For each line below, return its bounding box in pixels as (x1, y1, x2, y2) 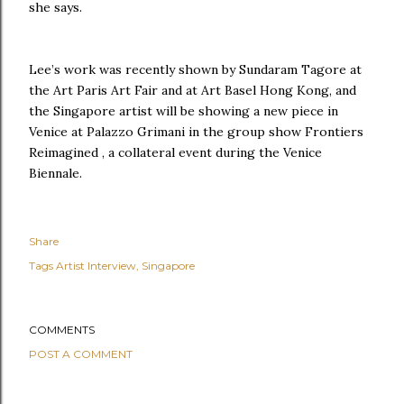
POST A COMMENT (29, 347, 133, 362)
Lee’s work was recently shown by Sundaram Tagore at (29, 61, 362, 78)
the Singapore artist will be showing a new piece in (29, 103, 338, 120)
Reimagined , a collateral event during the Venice (29, 144, 322, 161)
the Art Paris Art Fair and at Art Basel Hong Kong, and (29, 82, 356, 99)
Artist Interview (56, 259, 136, 273)
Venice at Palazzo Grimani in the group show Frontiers (29, 124, 363, 141)
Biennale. (29, 165, 82, 182)
